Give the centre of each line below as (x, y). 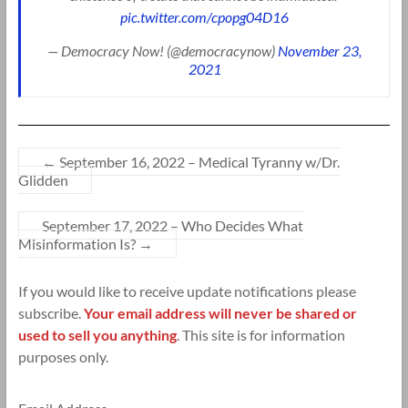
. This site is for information (260, 334)
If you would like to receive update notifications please (187, 291)
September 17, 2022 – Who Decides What (172, 225)
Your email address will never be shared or (220, 312)
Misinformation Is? (78, 243)
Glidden (43, 179)
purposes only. (63, 356)
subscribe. (51, 312)
